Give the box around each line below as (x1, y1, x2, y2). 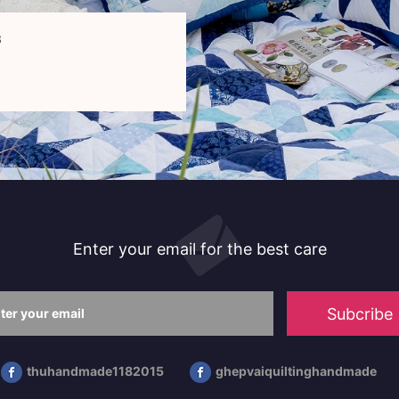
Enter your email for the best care (72, 240, 327, 259)
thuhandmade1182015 (26, 363, 164, 379)
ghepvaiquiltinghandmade (215, 363, 377, 379)
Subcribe (327, 305, 393, 324)
